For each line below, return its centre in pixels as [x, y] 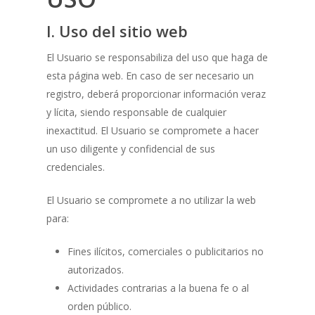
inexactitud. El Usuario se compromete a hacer [152, 131]
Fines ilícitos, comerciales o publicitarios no [165, 252]
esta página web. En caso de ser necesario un [150, 76]
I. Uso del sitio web [117, 31]
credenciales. [75, 167]
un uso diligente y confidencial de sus [130, 149]
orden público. [99, 307]
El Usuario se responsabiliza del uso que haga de [157, 58]
